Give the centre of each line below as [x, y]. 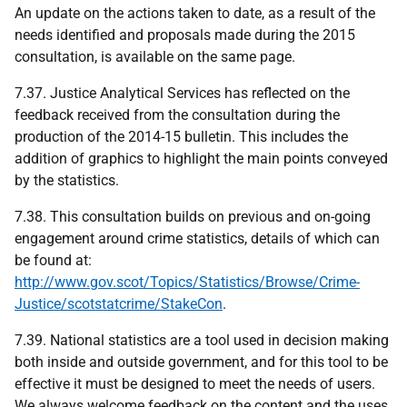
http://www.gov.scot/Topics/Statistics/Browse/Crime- [187, 282]
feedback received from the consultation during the [177, 115]
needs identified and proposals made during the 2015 [185, 35]
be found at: [53, 260]
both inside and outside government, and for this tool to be [201, 362]
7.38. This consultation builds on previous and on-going [193, 217]
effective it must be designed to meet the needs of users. [195, 384]
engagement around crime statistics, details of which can [197, 238]
